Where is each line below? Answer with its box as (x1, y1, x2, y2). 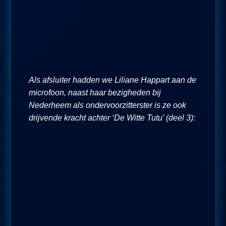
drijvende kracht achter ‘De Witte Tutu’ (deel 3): (29, 113, 195, 122)
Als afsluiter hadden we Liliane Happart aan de (29, 75, 196, 84)
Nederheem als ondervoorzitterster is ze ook (29, 100, 186, 109)
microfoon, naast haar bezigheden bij (29, 88, 161, 97)
